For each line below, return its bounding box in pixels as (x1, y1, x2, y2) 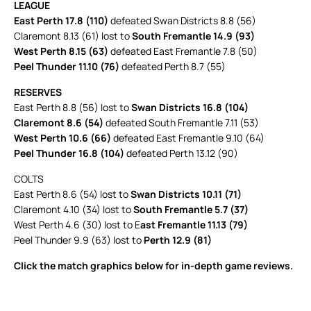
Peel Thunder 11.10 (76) (14, 60, 121, 74)
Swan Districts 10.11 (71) (128, 187, 242, 201)
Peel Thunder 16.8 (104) (14, 146, 126, 160)
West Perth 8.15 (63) (14, 44, 110, 58)
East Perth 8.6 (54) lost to (14, 187, 128, 201)
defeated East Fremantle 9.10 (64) (111, 131, 264, 145)
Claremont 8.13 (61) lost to (14, 29, 132, 43)
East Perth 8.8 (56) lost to (14, 101, 131, 115)
